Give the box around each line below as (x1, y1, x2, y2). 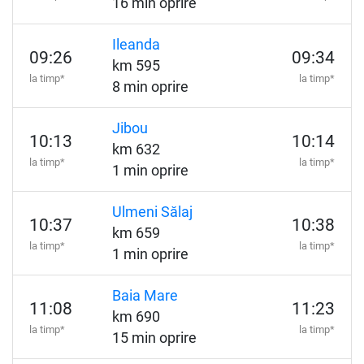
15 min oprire (111, 330, 197, 346)
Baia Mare (111, 288, 178, 304)
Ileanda (111, 37, 160, 53)
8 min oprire (111, 79, 188, 95)
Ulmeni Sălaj (111, 204, 193, 220)
